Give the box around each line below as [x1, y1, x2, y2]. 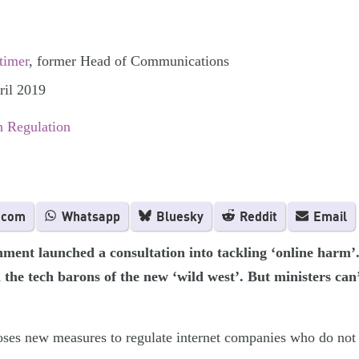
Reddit [236, 208, 277, 224]
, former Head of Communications [29, 53, 229, 69]
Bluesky [153, 208, 204, 224]
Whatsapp [58, 208, 120, 224]
